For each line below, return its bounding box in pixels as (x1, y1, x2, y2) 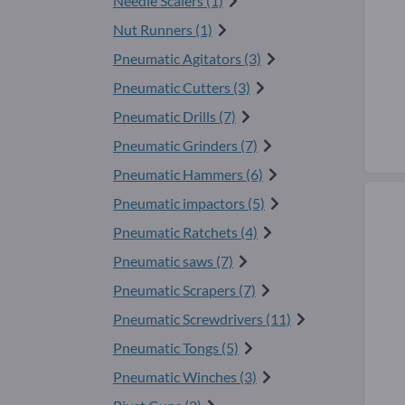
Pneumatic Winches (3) (113, 368, 257, 386)
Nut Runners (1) (113, 21, 212, 39)
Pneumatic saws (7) (113, 252, 233, 270)
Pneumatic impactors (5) (113, 194, 265, 212)
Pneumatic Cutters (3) (113, 79, 250, 97)
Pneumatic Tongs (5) (113, 339, 239, 357)
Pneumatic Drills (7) (113, 108, 236, 126)
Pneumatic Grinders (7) (113, 137, 258, 155)
